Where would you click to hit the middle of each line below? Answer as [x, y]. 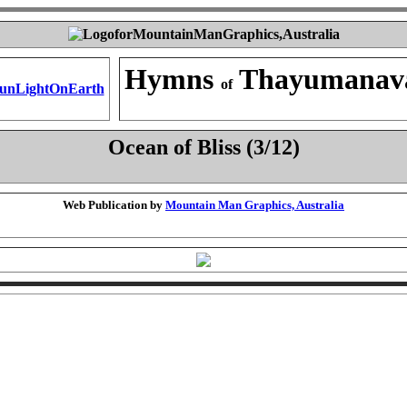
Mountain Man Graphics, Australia [255, 205]
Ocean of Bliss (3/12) [203, 147]
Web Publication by [114, 205]
